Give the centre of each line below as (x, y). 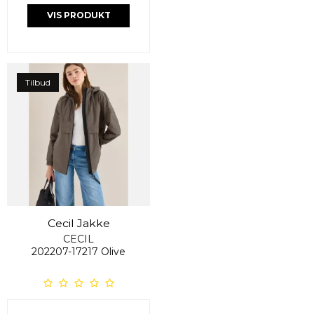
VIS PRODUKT (78, 15)
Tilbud (38, 82)
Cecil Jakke (78, 223)
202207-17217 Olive (78, 251)
